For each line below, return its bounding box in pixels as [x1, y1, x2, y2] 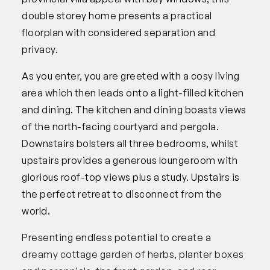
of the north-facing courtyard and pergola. [22, 120, 219, 133]
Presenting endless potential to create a [22, 231, 211, 243]
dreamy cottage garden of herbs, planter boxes [22, 248, 244, 260]
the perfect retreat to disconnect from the [22, 187, 222, 200]
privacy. [22, 43, 58, 55]
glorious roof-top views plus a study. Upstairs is [22, 171, 240, 183]
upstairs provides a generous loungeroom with [22, 154, 237, 166]
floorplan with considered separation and [22, 26, 215, 39]
